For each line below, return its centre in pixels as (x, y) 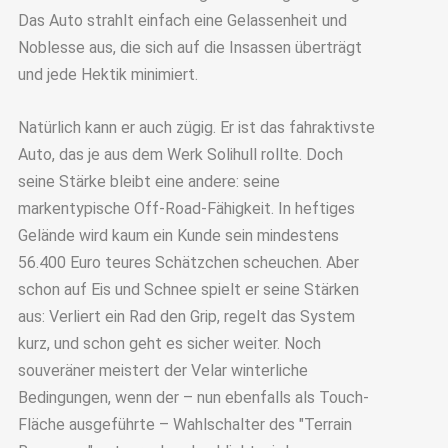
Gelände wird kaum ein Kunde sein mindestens (178, 235)
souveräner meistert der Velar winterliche (162, 370)
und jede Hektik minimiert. (107, 75)
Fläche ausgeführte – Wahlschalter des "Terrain (184, 424)
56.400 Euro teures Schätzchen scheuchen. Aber (188, 262)
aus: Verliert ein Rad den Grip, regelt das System (186, 316)
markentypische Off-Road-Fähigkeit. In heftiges (186, 208)
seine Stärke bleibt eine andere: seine (148, 181)
